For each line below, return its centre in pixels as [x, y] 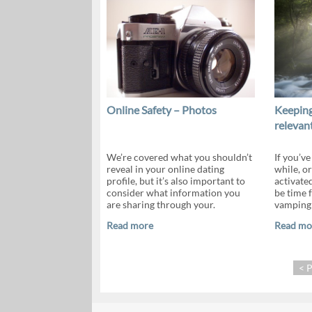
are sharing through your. [161, 204]
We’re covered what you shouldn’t [179, 157]
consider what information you [173, 193]
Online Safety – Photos [161, 110]
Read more [130, 225]
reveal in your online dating [165, 169]
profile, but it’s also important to [175, 181]
